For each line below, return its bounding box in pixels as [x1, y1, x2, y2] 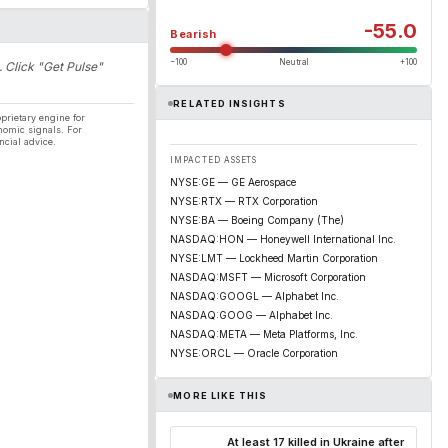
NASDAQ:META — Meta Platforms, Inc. [170, 328, 358, 340]
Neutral [279, 57, 308, 67]
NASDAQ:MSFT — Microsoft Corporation [170, 271, 366, 283]
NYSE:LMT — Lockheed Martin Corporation [170, 252, 378, 264]
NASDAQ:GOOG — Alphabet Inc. [170, 309, 333, 321]
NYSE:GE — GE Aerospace [170, 176, 296, 188]
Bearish [170, 27, 217, 41]
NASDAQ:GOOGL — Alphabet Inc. [170, 290, 339, 302]
